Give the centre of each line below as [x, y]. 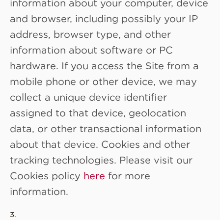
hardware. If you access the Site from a [104, 65]
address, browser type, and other [90, 34]
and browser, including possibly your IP [104, 18]
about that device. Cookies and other [100, 144]
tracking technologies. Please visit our [101, 159]
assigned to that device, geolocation [98, 112]
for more [129, 175]
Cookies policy [47, 175]
